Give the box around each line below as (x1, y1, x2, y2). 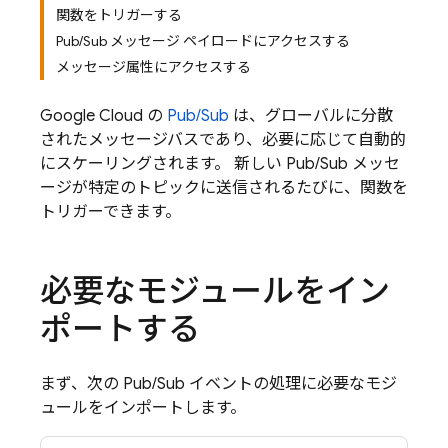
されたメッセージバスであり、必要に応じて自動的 (40, 130, 406, 150)
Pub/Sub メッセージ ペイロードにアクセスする (56, 32, 350, 50)
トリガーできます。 (40, 202, 181, 222)
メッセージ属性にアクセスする (56, 58, 251, 76)
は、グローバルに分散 (229, 106, 393, 126)
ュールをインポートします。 (40, 398, 246, 418)
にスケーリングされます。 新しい (40, 154, 286, 174)
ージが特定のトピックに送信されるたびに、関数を (40, 178, 408, 198)
